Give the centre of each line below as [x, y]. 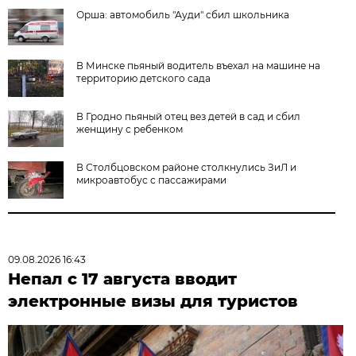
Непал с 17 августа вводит [123, 279]
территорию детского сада [144, 79]
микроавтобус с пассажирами [152, 180]
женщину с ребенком [130, 130]
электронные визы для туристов [153, 302]
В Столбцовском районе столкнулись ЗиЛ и [187, 168]
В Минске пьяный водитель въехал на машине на [199, 66]
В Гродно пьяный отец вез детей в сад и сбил [189, 117]
